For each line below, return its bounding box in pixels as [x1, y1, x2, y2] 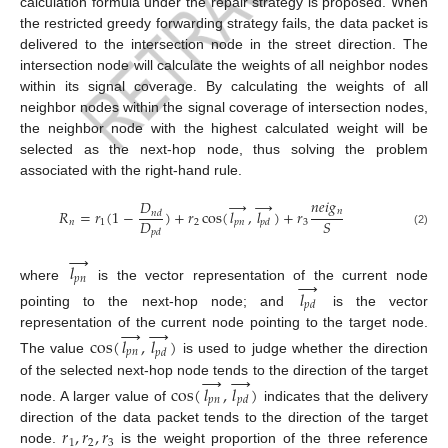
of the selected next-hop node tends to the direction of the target [20, 361, 428, 378]
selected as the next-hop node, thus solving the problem [20, 141, 428, 158]
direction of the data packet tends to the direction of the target [20, 409, 428, 426]
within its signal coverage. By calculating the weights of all [20, 78, 428, 95]
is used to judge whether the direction [177, 340, 429, 357]
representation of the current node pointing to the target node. [20, 314, 428, 331]
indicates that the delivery [258, 387, 429, 404]
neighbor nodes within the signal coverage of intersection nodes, [20, 99, 428, 116]
